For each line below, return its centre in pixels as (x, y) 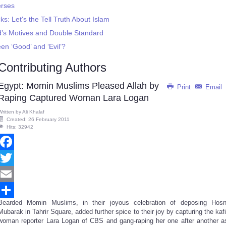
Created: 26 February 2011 (38, 119)
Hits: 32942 (20, 127)
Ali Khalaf (33, 112)
